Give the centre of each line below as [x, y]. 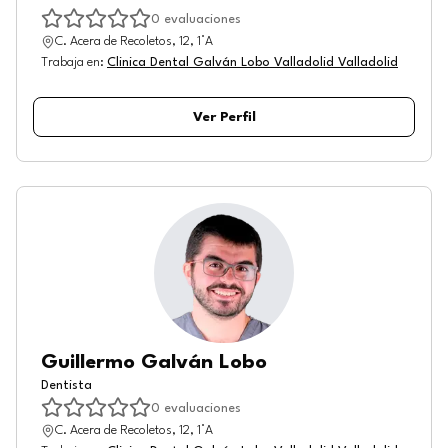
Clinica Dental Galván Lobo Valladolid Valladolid [252, 62]
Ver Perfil [224, 117]
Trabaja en [70, 62]
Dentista [66, 385]
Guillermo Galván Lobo [154, 363]
